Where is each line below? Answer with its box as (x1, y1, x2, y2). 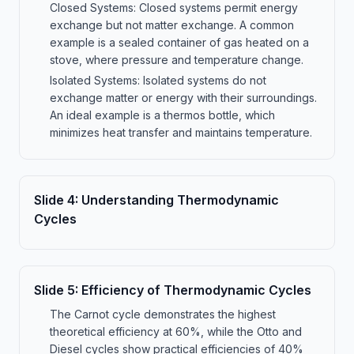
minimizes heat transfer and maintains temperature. (50, 126, 312, 139)
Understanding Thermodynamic (81, 192, 279, 208)
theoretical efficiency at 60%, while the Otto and (50, 325, 302, 338)
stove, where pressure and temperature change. (50, 53, 303, 66)
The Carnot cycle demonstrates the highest (50, 307, 276, 321)
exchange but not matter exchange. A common (50, 18, 294, 32)
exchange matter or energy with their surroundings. (50, 91, 317, 104)
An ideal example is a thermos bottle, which (50, 108, 275, 122)
